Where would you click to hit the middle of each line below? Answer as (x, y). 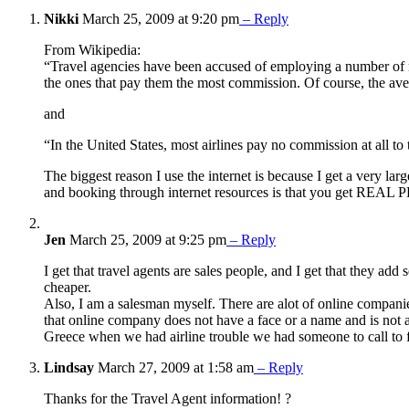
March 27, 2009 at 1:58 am (174, 368)
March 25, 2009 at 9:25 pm (146, 240)
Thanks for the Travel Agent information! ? (168, 399)
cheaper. (68, 288)
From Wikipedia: (92, 50)
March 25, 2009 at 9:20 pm (159, 19)
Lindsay (69, 368)
